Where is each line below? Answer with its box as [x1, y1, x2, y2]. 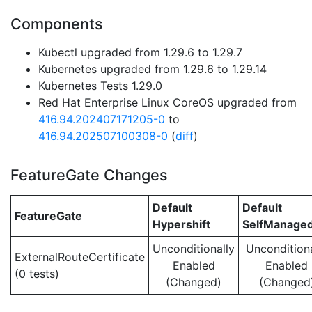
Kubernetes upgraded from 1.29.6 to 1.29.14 [38, 62, 267, 76]
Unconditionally [153, 242, 235, 256]
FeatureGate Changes [10, 166, 168, 184]
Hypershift [153, 217, 210, 231]
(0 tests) [15, 267, 59, 281]
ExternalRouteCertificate [15, 250, 145, 264]
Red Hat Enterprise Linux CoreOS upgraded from [38, 95, 297, 109]
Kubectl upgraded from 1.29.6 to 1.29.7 [38, 45, 242, 59]
